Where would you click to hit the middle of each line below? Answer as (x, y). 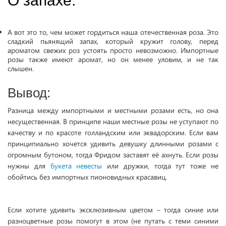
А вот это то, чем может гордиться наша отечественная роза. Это (113, 32)
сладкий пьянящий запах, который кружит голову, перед (113, 41)
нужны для (29, 166)
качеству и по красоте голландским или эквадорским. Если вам (113, 132)
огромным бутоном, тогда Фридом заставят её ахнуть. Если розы (113, 155)
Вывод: (29, 93)
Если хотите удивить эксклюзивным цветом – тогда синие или (113, 209)
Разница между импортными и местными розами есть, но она (113, 110)
